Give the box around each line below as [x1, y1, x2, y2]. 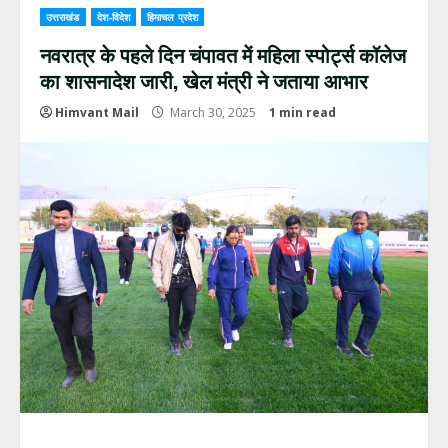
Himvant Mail [55, 104, 139, 121]
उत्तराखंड [46, 10, 80, 24]
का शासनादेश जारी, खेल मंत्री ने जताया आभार [40, 65, 368, 95]
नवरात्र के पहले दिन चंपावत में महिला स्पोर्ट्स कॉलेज [40, 39, 406, 69]
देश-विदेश [96, 10, 131, 24]
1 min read [269, 104, 336, 121]
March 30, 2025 [167, 104, 259, 121]
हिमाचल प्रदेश [147, 10, 199, 24]
